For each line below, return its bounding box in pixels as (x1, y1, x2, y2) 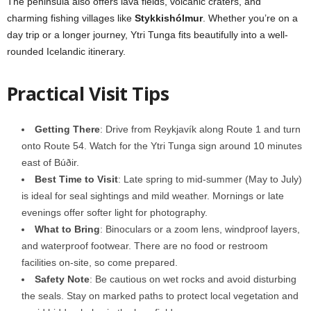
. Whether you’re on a (203, 12, 298, 24)
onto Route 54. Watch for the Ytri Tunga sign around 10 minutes (22, 140, 302, 151)
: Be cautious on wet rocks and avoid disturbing (90, 273, 296, 285)
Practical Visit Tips (7, 80, 169, 106)
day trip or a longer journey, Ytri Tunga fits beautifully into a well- (7, 28, 288, 40)
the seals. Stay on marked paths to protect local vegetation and (22, 289, 299, 301)
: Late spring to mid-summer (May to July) (118, 173, 302, 185)
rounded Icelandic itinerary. (7, 45, 126, 57)
